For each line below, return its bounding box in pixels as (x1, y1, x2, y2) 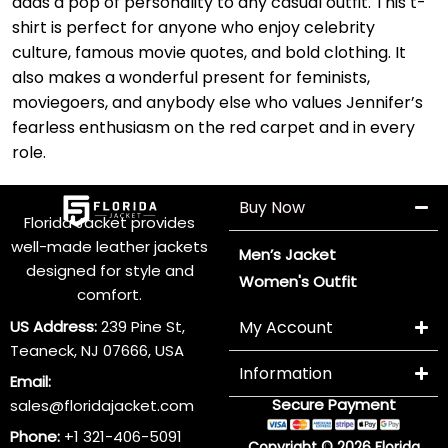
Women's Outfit (239, 270, 358, 292)
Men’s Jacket (239, 243, 337, 265)
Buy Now (239, 195, 306, 219)
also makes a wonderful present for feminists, (12, 66, 370, 90)
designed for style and (25, 260, 194, 282)
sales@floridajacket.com (10, 394, 194, 416)
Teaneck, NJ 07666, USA (10, 339, 184, 361)
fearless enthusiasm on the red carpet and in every (12, 116, 415, 140)
